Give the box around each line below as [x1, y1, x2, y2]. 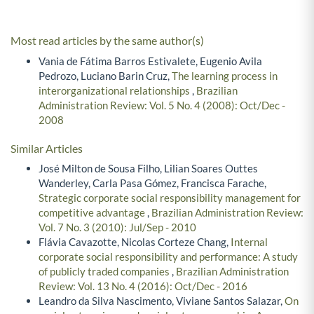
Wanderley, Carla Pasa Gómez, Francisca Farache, [39, 177, 266, 190]
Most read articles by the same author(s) [11, 34, 204, 48]
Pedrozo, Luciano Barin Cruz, [39, 69, 172, 82]
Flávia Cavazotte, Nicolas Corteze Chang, [39, 235, 231, 249]
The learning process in [172, 69, 278, 82]
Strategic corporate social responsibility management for [39, 191, 301, 205]
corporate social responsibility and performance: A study [39, 250, 298, 264]
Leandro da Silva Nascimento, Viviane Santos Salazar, [39, 294, 285, 308]
